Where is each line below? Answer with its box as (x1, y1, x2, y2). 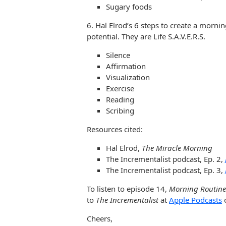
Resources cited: (87, 124, 145, 134)
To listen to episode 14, (87, 183, 169, 194)
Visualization (105, 72, 150, 82)
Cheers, (87, 213, 112, 223)
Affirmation (105, 61, 146, 71)
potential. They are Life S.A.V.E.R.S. (87, 31, 205, 41)
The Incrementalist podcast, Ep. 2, (105, 153, 225, 164)
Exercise (105, 83, 134, 93)
